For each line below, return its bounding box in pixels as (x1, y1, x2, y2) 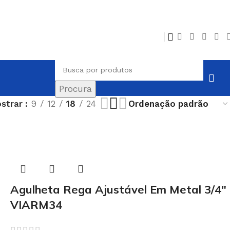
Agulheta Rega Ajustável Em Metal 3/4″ (10, 182, 226, 197)
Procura (59, 83, 92, 94)
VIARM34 (10, 198, 62, 212)
